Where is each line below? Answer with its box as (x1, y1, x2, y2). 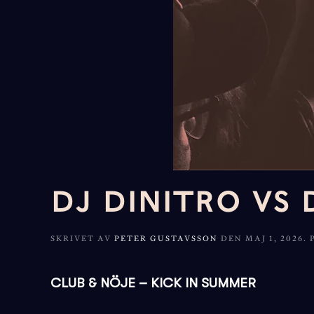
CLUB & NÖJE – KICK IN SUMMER (50, 275, 256, 291)
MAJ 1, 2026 (245, 233, 303, 243)
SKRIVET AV (50, 233, 114, 243)
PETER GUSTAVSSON (114, 233, 218, 243)
